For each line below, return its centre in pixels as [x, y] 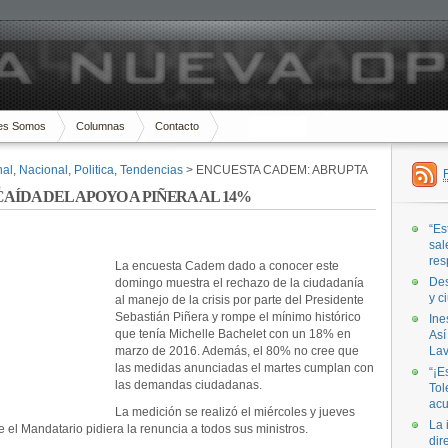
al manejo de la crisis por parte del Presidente [239, 300]
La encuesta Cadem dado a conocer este [227, 266]
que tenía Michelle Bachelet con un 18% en [233, 334]
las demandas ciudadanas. [188, 385]
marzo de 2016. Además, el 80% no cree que [237, 351]
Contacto [177, 126]
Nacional [43, 170]
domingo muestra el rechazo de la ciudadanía [239, 283]
